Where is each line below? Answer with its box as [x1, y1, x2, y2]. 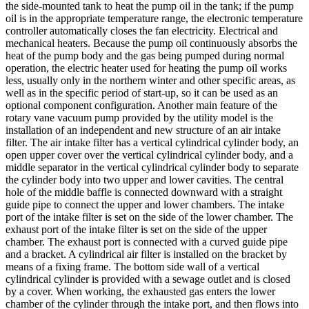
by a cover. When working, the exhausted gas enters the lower [6, 285, 275, 297]
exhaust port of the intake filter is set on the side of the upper [6, 223, 267, 235]
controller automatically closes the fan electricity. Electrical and [6, 24, 278, 37]
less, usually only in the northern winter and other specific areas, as [6, 74, 295, 86]
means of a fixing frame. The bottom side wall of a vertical [6, 260, 259, 272]
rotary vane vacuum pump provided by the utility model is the [6, 111, 273, 123]
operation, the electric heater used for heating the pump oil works [6, 61, 287, 74]
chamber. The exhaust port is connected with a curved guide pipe [6, 235, 288, 248]
